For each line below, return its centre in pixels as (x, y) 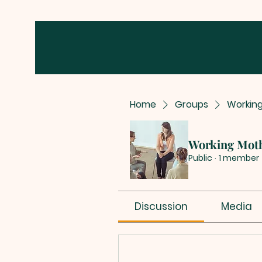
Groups (192, 104)
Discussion (161, 206)
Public (200, 158)
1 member (239, 158)
